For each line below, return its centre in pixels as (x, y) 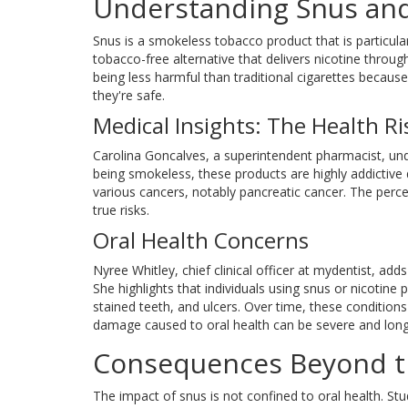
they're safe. (129, 96)
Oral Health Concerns (201, 240)
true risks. (121, 210)
